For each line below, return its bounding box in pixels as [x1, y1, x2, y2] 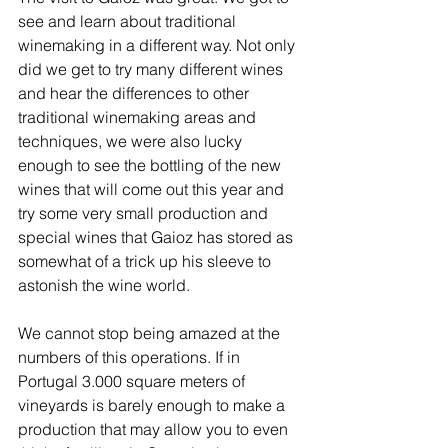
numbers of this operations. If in [18, 347, 244, 367]
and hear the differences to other [18, 83, 253, 103]
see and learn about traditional [18, 11, 240, 31]
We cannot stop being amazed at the [18, 323, 284, 343]
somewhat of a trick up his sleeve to [18, 251, 275, 271]
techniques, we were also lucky [18, 131, 246, 151]
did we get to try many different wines [18, 59, 287, 79]
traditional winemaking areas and [18, 107, 260, 127]
